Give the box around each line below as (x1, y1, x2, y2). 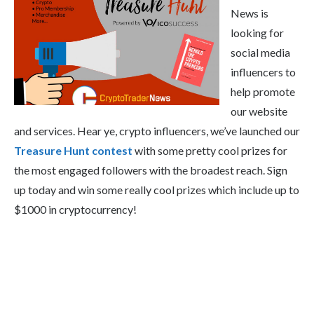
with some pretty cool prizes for (132, 144, 287, 158)
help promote (231, 85, 295, 99)
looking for (231, 26, 284, 40)
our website (231, 104, 287, 118)
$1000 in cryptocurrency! (14, 203, 137, 217)
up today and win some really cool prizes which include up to (14, 183, 299, 197)
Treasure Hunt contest (14, 144, 132, 158)
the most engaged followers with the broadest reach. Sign (14, 163, 287, 177)
